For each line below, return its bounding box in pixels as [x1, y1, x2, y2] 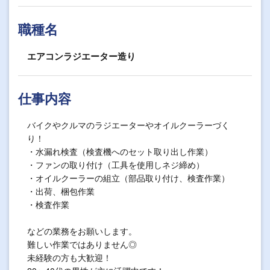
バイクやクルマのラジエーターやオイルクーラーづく [27, 119, 230, 131]
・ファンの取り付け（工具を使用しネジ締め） [27, 159, 204, 171]
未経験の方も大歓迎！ [27, 251, 111, 263]
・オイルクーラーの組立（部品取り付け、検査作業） [27, 172, 230, 184]
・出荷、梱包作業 [27, 185, 105, 197]
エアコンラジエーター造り [27, 49, 136, 63]
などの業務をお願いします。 [27, 225, 137, 237]
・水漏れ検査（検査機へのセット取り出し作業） [27, 145, 213, 157]
